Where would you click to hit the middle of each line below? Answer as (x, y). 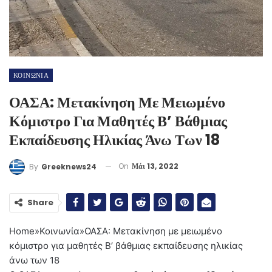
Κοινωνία (59, 231)
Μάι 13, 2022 (155, 166)
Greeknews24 (69, 166)
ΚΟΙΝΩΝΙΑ (31, 75)
